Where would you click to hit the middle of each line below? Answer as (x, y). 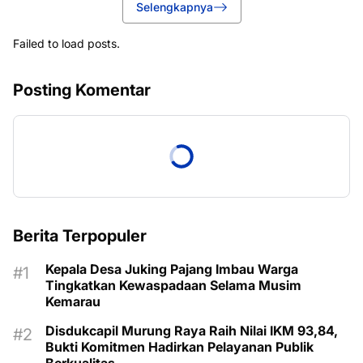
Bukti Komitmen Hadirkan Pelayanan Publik (179, 347)
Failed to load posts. (66, 44)
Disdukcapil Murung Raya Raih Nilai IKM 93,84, (192, 331)
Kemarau (73, 302)
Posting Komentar (82, 90)
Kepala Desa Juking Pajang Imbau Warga (172, 269)
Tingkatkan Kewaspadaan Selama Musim (173, 286)
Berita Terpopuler (80, 236)
